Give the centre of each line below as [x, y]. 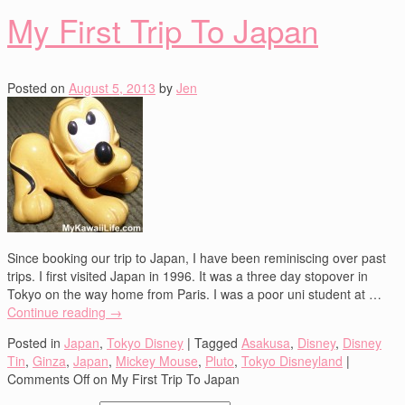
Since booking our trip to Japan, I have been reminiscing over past [197, 258]
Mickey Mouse [157, 361]
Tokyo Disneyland [292, 361]
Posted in [34, 343]
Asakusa [266, 343]
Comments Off [48, 379]
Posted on [36, 88]
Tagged [216, 343]
